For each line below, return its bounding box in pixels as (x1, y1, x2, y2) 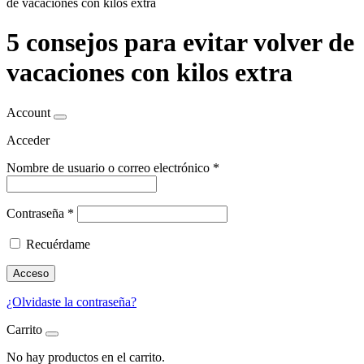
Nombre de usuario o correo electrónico (6, 160, 213, 175)
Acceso (13, 266, 49, 279)
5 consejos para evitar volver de (6, 28, 354, 58)
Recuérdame (26, 236, 90, 251)
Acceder (6, 132, 50, 147)
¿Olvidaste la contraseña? (6, 294, 136, 309)
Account (6, 105, 50, 119)
